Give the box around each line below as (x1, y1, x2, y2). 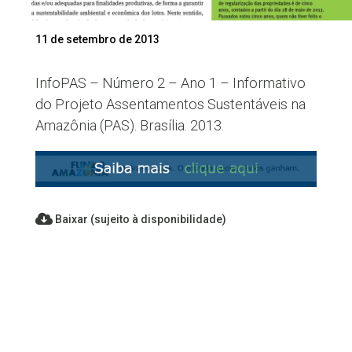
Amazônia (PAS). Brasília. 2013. (35, 117, 224, 134)
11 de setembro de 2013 (35, 33, 159, 46)
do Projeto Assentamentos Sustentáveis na (35, 96, 306, 113)
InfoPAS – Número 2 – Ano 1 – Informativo (35, 75, 306, 92)
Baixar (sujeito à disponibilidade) (52, 212, 226, 225)
